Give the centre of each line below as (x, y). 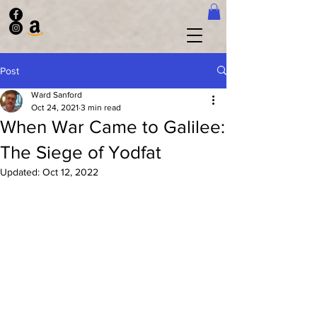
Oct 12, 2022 (70, 172)
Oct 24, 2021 (55, 107)
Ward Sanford (57, 94)
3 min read (101, 107)
